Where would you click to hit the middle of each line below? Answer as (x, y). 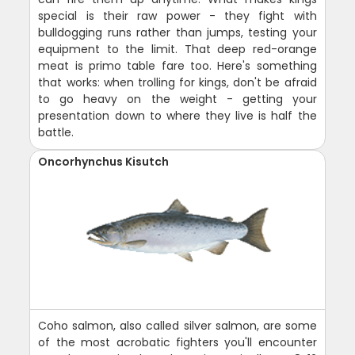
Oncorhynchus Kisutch (104, 161)
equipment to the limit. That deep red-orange (177, 49)
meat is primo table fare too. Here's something (177, 65)
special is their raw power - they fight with (177, 15)
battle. (56, 132)
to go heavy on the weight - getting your (177, 99)
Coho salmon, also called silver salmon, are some (177, 325)
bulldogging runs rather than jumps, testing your (177, 32)
